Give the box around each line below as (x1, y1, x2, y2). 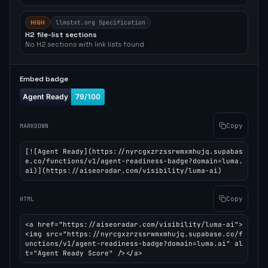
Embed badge (20, 74, 68, 84)
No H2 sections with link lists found (25, 40, 144, 48)
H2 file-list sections (25, 30, 97, 39)
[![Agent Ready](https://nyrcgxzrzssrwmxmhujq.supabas (25, 147, 243, 156)
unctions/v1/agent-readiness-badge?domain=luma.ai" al (25, 239, 243, 248)
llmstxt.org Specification (56, 19, 145, 26)
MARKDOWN (20, 121, 48, 130)
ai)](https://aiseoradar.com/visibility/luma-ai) (25, 166, 222, 175)
